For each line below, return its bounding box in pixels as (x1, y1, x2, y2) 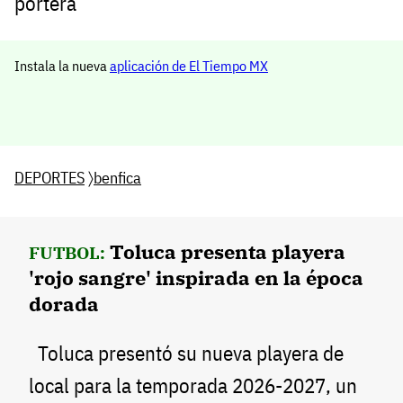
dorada (29, 290, 99, 317)
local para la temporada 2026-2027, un (29, 372, 357, 399)
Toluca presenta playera (110, 237, 345, 264)
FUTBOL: (29, 241, 105, 264)
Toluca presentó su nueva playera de (29, 339, 344, 366)
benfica (94, 166, 141, 188)
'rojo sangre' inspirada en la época (29, 264, 363, 291)
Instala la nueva (14, 56, 110, 75)
